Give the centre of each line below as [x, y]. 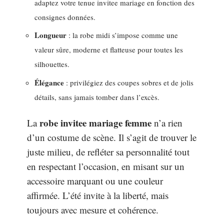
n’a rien [167, 123]
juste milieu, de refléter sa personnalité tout [108, 152]
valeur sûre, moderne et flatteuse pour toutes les [109, 49]
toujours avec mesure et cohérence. [93, 210]
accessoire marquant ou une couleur [95, 181]
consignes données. [65, 17]
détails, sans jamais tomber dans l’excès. [97, 97]
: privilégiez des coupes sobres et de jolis [129, 82]
